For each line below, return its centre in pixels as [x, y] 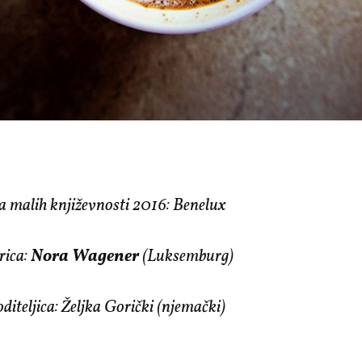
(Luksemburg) [188, 257]
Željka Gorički [109, 308]
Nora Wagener [87, 257]
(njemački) [192, 308]
